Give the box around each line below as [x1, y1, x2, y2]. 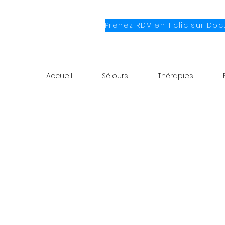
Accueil [46, 71, 72, 81]
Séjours [102, 71, 128, 81]
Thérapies [158, 71, 193, 81]
